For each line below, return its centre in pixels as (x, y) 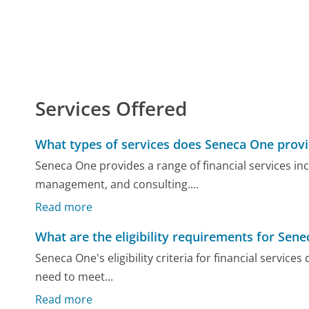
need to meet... (74, 277)
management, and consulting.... (117, 185)
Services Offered (111, 108)
